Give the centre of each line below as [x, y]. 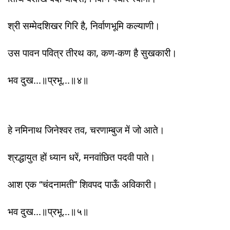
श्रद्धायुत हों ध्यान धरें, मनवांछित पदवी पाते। [82, 157]
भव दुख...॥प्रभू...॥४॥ [48, 80]
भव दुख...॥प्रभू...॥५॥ [48, 211]
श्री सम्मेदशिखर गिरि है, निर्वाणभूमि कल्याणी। [84, 25]
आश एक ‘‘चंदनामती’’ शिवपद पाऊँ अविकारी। [83, 184]
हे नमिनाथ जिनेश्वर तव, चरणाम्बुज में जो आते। [86, 130]
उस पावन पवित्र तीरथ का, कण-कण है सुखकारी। [92, 53]
